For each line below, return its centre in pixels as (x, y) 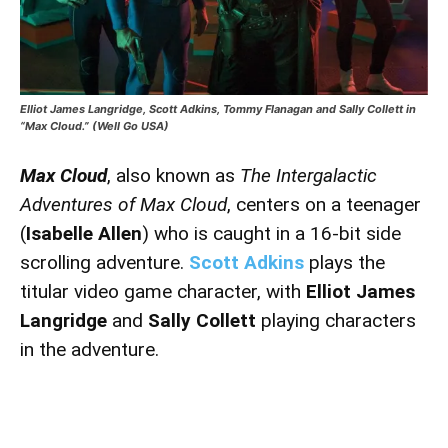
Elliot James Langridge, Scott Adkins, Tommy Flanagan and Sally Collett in (218, 108)
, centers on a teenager (324, 204)
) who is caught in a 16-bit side (271, 233)
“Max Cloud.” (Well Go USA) (94, 125)
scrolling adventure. (104, 262)
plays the (344, 262)
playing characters (336, 320)
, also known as (173, 175)
